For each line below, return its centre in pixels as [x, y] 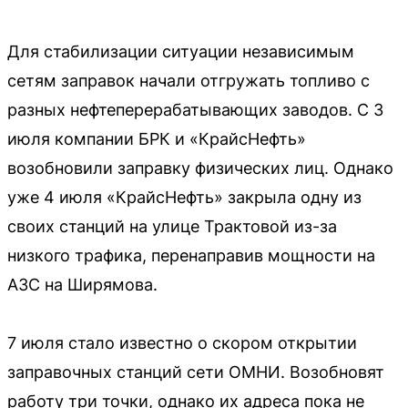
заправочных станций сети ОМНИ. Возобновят [196, 372]
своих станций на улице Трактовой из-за [172, 227]
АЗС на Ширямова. [82, 285]
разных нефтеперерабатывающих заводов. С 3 [195, 110]
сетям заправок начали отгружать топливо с [189, 81]
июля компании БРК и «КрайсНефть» [157, 139]
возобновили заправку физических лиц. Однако [200, 168]
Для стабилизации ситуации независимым [181, 52]
